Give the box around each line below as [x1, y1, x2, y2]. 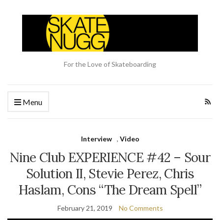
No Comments [118, 204, 163, 213]
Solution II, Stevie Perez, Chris [26, 165, 194, 182]
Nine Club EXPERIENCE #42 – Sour [10, 149, 210, 166]
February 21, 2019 [57, 204, 112, 213]
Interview [81, 135, 112, 143]
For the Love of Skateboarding [64, 60, 156, 69]
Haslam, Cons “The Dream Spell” [18, 182, 202, 198]
